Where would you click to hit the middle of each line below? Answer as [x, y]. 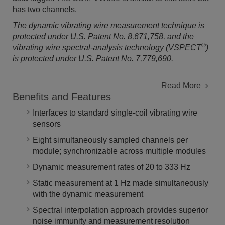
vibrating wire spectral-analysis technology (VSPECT [107, 48]
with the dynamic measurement [88, 194]
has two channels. [45, 10]
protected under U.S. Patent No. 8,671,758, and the [103, 37]
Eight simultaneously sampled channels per [110, 140]
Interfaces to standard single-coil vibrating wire [115, 113]
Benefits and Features [62, 97]
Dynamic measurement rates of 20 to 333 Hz [111, 167]
